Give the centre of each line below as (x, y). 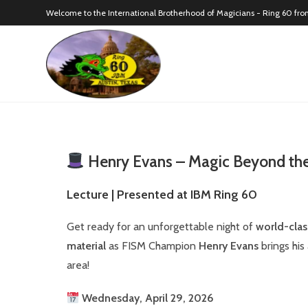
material (86, 246)
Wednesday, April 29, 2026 (147, 298)
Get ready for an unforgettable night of (161, 227)
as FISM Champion (152, 246)
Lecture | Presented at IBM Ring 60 (162, 195)
